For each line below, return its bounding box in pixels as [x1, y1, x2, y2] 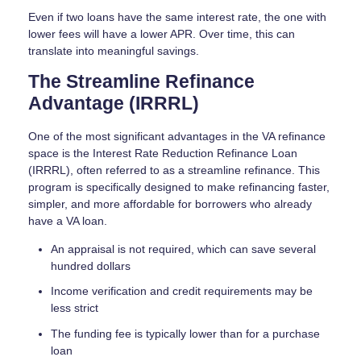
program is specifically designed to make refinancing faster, [28, 180, 330, 193]
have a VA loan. [28, 214, 107, 227]
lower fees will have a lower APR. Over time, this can [28, 27, 295, 41]
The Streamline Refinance [28, 72, 255, 93]
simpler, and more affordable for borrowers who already [28, 197, 312, 210]
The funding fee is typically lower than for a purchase [51, 326, 320, 340]
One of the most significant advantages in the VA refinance [28, 129, 326, 143]
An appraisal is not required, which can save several [51, 242, 316, 255]
